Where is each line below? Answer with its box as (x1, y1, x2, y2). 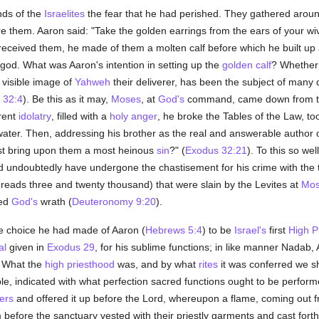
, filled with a (51, 110, 110, 122)
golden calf (221, 59, 271, 70)
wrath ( (37, 196, 72, 207)
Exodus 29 (46, 241, 95, 253)
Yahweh (74, 76, 110, 88)
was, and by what (114, 258, 199, 270)
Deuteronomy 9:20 (71, 196, 156, 207)
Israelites (43, 8, 85, 19)
